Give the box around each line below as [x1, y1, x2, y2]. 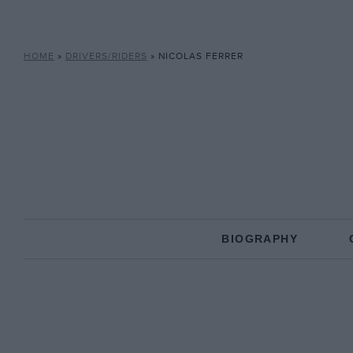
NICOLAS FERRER [158, 50, 243, 62]
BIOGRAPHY [221, 232, 298, 245]
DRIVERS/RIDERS [65, 50, 147, 62]
